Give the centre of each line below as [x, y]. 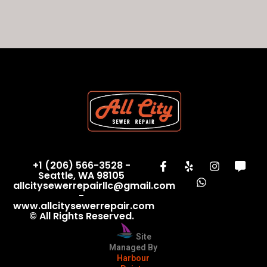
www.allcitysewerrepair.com [84, 206]
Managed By [133, 248]
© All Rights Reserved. [81, 216]
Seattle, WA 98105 [82, 176]
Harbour [133, 258]
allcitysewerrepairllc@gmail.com [94, 186]
